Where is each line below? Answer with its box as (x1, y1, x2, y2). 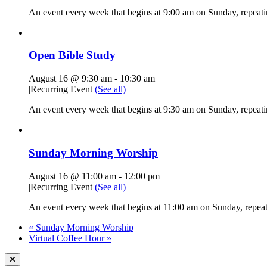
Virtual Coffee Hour (29, 232, 107, 243)
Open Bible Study (29, 49, 116, 62)
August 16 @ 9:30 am (29, 73, 112, 84)
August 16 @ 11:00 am (29, 170, 116, 181)
